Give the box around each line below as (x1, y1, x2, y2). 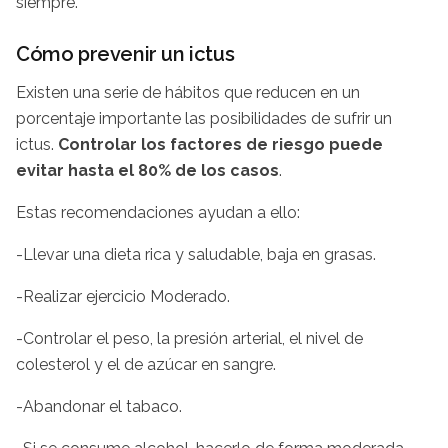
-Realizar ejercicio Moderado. (16, 286, 230, 306)
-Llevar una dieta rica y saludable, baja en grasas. (16, 244, 376, 264)
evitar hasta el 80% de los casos (16, 160, 279, 180)
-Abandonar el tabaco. (16, 396, 182, 416)
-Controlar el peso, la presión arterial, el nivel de (16, 328, 363, 348)
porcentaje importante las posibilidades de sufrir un (16, 108, 392, 128)
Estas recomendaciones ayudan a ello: (16, 202, 300, 222)
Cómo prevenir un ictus (16, 41, 235, 66)
